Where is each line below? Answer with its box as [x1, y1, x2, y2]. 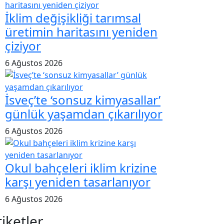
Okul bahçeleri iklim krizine [5, 159, 157, 176]
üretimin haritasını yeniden [5, 23, 157, 40]
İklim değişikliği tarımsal [5, 9, 141, 26]
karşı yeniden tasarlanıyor [5, 173, 150, 190]
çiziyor [5, 37, 41, 54]
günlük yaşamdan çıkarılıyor [5, 105, 162, 122]
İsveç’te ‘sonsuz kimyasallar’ [5, 91, 160, 108]
